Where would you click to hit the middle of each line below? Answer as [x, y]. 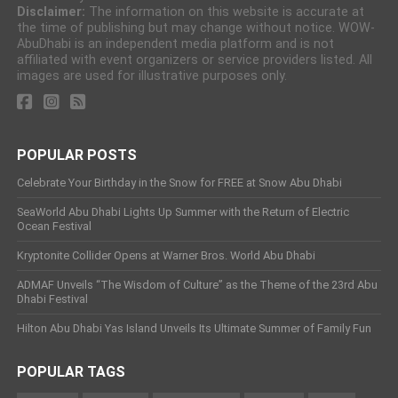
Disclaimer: [51, 12]
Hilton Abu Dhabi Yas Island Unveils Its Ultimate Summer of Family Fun [194, 328]
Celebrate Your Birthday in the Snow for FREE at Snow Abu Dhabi [179, 183]
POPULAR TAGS [71, 372]
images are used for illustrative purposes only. [151, 76]
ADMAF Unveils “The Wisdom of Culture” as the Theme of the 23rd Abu [197, 285]
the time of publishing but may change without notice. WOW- [195, 28]
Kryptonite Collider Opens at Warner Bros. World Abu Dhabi [166, 255]
